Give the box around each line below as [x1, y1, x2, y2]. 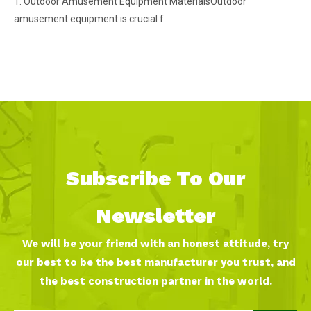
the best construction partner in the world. [39, 274, 272, 287]
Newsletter [96, 203, 215, 228]
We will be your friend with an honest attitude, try [22, 237, 289, 250]
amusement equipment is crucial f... [14, 12, 170, 24]
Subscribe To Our [66, 165, 245, 190]
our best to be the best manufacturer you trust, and [15, 255, 296, 269]
